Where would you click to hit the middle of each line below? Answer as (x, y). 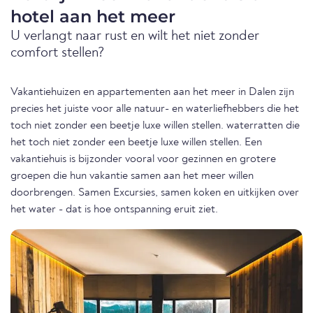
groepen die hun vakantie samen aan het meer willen (132, 176)
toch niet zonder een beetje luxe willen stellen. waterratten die (155, 126)
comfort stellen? (58, 53)
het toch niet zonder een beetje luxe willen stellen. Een (136, 143)
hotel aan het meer (93, 17)
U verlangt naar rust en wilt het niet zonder (135, 37)
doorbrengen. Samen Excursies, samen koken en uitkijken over (155, 193)
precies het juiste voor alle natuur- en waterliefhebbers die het (155, 109)
